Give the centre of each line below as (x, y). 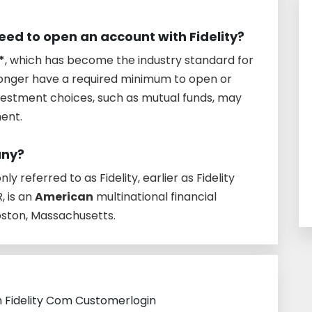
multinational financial (155, 196)
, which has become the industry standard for (129, 60)
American (64, 196)
